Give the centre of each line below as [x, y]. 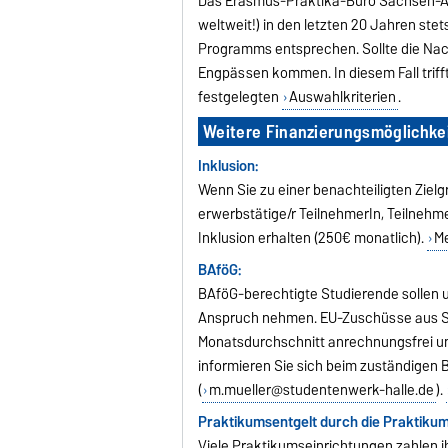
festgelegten [240, 96]
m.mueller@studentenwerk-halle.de [321, 389]
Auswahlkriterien [342, 96]
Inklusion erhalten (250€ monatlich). [313, 237]
